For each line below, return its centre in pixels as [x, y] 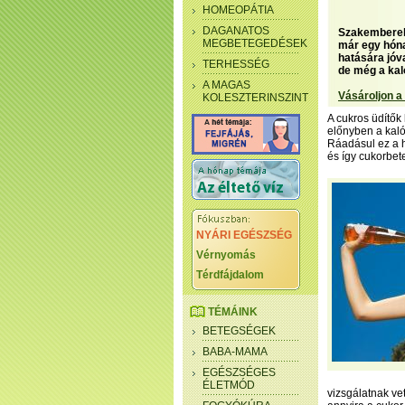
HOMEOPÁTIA [238, 10]
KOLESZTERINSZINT [255, 98]
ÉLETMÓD [229, 385]
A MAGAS [226, 85]
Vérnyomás [226, 255]
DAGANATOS [236, 31]
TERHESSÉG [236, 64]
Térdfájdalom [230, 275]
